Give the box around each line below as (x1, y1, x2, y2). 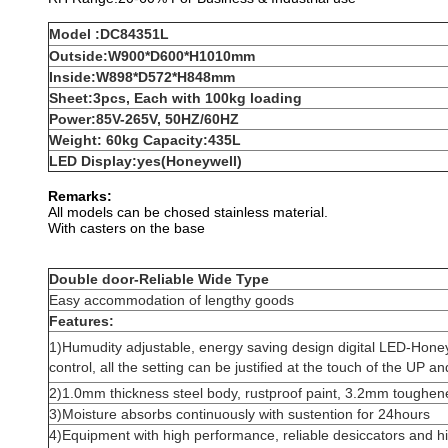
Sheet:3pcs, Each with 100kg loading (49, 90, 302, 106)
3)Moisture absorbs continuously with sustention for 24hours (49, 406, 430, 422)
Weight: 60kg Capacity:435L (49, 132, 241, 148)
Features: (49, 313, 114, 329)
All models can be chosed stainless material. (48, 204, 328, 220)
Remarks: (48, 188, 112, 204)
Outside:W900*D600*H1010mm (49, 48, 255, 64)
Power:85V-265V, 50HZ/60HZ (49, 111, 239, 127)
